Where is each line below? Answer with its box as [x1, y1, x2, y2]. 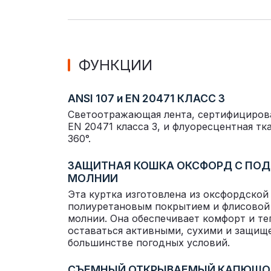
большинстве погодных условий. [68, 237, 230, 249]
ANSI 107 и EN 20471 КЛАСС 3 [68, 92, 225, 105]
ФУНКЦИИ [79, 56, 152, 74]
